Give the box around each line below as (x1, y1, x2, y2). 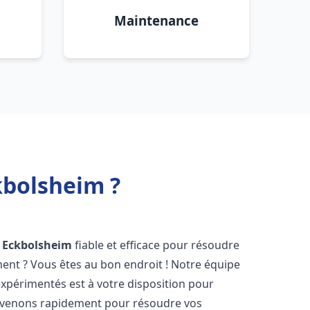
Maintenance (114, 12, 199, 29)
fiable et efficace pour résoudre (72, 237, 240, 253)
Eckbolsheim (2, 237, 73, 253)
